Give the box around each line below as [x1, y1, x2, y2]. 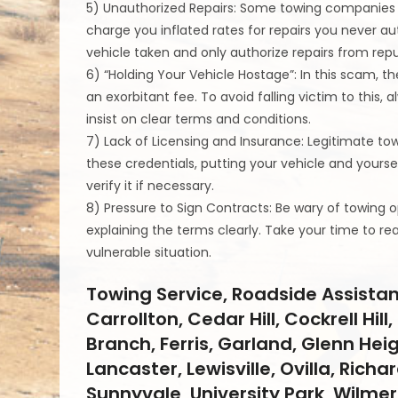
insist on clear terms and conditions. [86, 110, 312, 129]
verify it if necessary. [86, 177, 215, 195]
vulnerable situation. [86, 243, 212, 262]
